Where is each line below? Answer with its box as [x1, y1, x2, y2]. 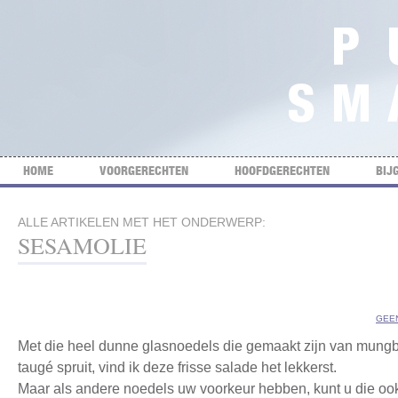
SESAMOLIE [18, 230, 147, 260]
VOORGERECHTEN [99, 163, 188, 178]
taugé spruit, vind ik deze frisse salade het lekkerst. [18, 360, 337, 375]
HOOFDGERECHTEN [235, 163, 330, 178]
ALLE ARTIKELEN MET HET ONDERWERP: [18, 215, 266, 229]
